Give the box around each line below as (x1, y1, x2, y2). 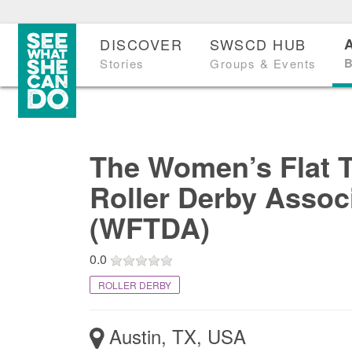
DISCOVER (100, 34, 183, 54)
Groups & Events (210, 55, 317, 71)
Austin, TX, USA (103, 322, 246, 350)
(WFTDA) (89, 207, 210, 247)
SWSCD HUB (210, 34, 306, 54)
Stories (100, 55, 145, 71)
